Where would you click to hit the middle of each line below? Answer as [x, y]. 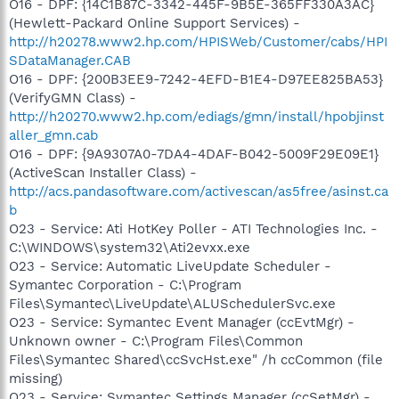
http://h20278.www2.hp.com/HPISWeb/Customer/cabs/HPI [198, 42]
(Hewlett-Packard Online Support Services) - [155, 23]
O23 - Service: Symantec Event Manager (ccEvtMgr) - [182, 322]
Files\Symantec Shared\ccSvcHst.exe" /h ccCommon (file [196, 360]
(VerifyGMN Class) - [73, 98]
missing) [36, 379]
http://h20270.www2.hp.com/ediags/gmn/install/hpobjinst [196, 117]
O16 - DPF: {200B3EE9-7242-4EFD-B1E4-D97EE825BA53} [196, 79]
